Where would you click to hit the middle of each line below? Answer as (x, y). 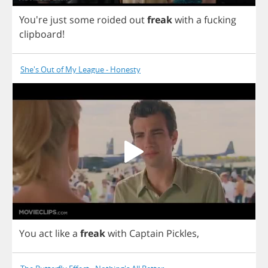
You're (35, 19)
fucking (220, 19)
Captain (147, 234)
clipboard (41, 34)
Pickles (182, 234)
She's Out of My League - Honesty (80, 69)
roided (112, 19)
